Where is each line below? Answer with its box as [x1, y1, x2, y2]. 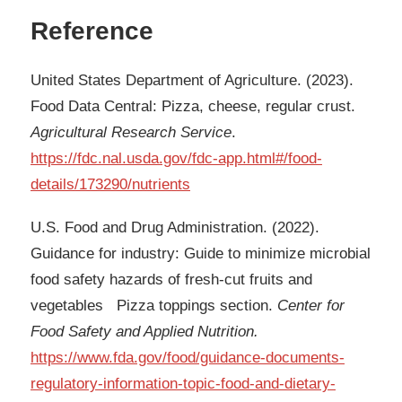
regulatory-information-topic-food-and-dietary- [31, 375, 336, 393]
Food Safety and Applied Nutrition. [31, 323, 258, 341]
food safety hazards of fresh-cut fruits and [31, 271, 312, 289]
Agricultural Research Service [31, 124, 232, 142]
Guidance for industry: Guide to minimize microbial [31, 245, 371, 263]
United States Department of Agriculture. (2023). [31, 72, 354, 90]
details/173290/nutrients [31, 176, 190, 194]
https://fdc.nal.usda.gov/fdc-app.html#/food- [31, 150, 322, 168]
